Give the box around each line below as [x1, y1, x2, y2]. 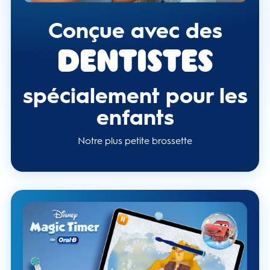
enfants [96, 104, 174, 130]
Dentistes [57, 49, 213, 79]
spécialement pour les [22, 82, 248, 108]
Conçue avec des [48, 17, 222, 43]
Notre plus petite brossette [78, 134, 192, 146]
